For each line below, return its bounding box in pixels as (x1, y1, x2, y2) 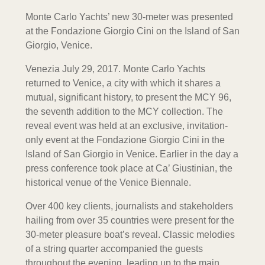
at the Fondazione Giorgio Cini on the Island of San (25, 25, 240, 36)
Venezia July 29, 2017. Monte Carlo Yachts (25, 63, 205, 74)
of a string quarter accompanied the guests (25, 243, 203, 254)
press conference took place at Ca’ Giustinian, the (25, 163, 232, 173)
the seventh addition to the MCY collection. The (25, 106, 223, 117)
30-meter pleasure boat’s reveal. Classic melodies (25, 229, 235, 240)
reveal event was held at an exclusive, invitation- (25, 120, 228, 131)
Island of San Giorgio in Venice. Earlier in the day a (25, 148, 238, 159)
